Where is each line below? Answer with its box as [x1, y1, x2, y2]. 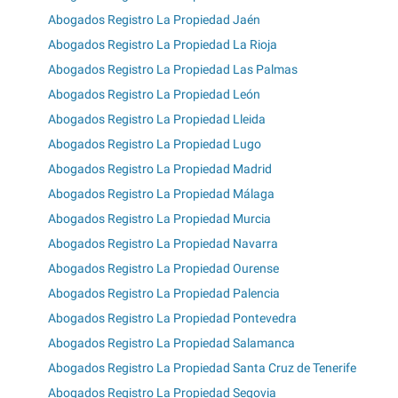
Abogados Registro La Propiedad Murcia [48, 211, 271, 226]
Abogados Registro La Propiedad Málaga [48, 186, 275, 201]
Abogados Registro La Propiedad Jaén [48, 12, 260, 27]
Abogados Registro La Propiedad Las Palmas [48, 61, 298, 76]
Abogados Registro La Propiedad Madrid [48, 161, 272, 176]
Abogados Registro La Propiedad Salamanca [48, 335, 295, 350]
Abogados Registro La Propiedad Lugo [48, 136, 261, 151]
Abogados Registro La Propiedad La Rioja [48, 36, 277, 52]
